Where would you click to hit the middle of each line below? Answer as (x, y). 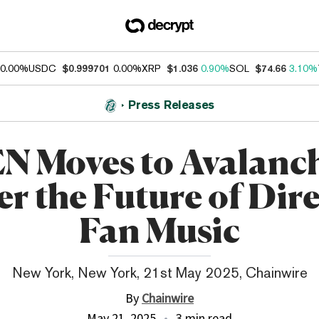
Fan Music (159, 230)
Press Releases (172, 105)
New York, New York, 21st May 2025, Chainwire (159, 273)
